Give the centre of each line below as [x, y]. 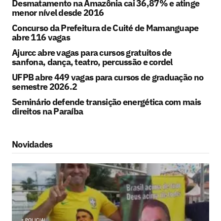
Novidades [32, 144]
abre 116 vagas [41, 37]
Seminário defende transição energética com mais [107, 102]
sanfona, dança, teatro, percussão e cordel [92, 62]
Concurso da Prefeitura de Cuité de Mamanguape [105, 28]
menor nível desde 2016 [58, 12]
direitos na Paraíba [48, 111]
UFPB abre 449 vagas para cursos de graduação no [108, 77]
